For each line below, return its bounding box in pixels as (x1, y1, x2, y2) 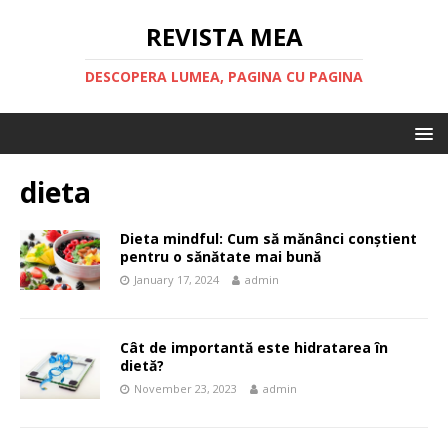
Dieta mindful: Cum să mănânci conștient (120, 229, 417, 248)
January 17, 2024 (134, 272, 219, 287)
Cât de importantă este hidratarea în (120, 338, 388, 357)
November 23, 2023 (134, 381, 237, 396)
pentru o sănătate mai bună (120, 247, 321, 266)
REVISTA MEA (145, 20, 303, 53)
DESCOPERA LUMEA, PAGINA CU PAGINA (85, 67, 363, 86)
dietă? (120, 356, 164, 375)
